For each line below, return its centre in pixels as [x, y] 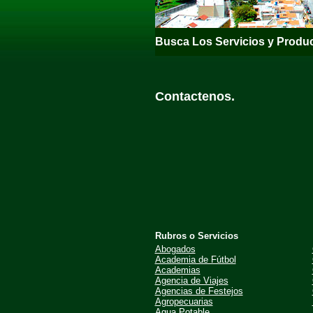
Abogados [175, 249]
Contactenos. [195, 96]
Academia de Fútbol [195, 260]
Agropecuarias [184, 301]
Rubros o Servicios [196, 236]
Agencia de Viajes [191, 281]
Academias [177, 270]
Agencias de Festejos [199, 291]
